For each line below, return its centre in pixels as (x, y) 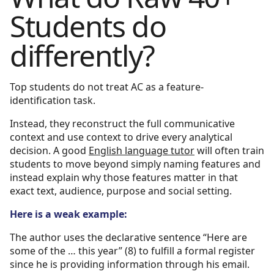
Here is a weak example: (68, 214)
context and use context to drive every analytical (121, 137)
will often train (229, 150)
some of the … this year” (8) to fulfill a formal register (132, 250)
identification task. (53, 100)
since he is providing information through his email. (130, 264)
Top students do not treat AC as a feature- (107, 87)
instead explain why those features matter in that (124, 177)
